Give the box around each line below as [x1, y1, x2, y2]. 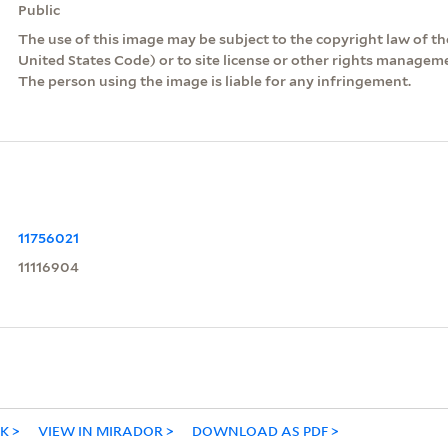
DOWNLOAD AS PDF [191, 420, 328, 440]
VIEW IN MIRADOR [37, 420, 163, 440]
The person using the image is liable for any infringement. [17, 72, 411, 89]
